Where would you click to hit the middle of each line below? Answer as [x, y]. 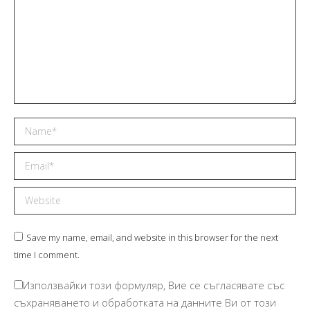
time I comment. [47, 254]
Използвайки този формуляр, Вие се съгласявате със [154, 285]
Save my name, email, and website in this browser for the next [152, 237]
